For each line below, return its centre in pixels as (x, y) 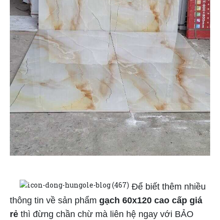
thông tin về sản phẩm (55, 201)
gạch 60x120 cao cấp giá (151, 201)
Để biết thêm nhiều (167, 187)
